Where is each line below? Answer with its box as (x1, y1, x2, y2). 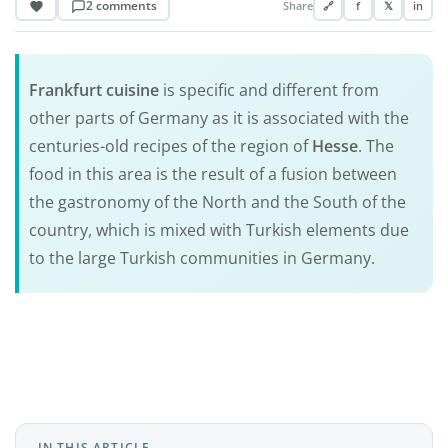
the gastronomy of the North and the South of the (28, 190, 406, 213)
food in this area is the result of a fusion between (28, 162, 397, 185)
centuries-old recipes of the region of (28, 134, 312, 157)
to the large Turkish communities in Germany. (28, 246, 375, 269)
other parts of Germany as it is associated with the (28, 106, 409, 129)
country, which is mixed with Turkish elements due (28, 218, 409, 241)
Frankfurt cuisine (28, 78, 159, 101)
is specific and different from (158, 78, 379, 101)
